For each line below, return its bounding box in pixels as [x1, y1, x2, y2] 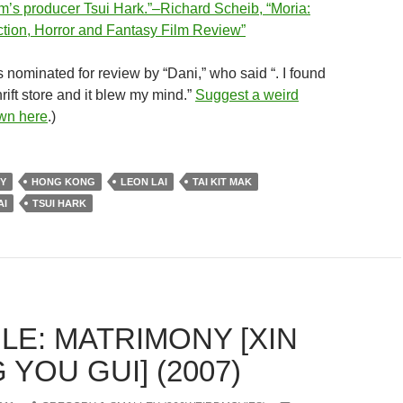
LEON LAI [121, 176, 167, 187]
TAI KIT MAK [193, 176, 252, 187]
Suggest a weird [195, 87, 299, 103]
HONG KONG [31, 176, 95, 187]
